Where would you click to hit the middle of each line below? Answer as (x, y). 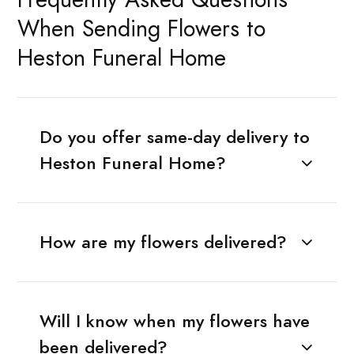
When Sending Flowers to (141, 29)
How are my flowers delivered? (163, 242)
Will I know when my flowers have (174, 321)
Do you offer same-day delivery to (174, 137)
